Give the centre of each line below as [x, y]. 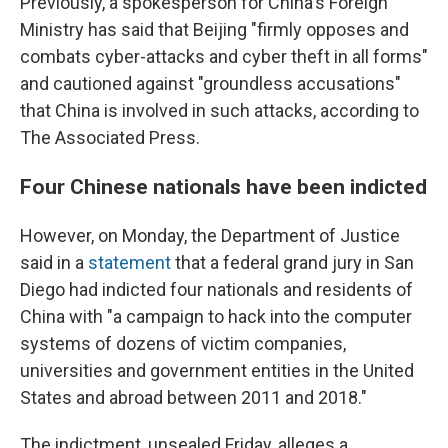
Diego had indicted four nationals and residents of [216, 290]
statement [129, 263]
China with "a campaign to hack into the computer [216, 317]
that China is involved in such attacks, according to [219, 111]
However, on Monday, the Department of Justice [210, 236]
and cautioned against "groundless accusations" [210, 84]
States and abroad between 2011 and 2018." [193, 398]
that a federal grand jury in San [292, 263]
